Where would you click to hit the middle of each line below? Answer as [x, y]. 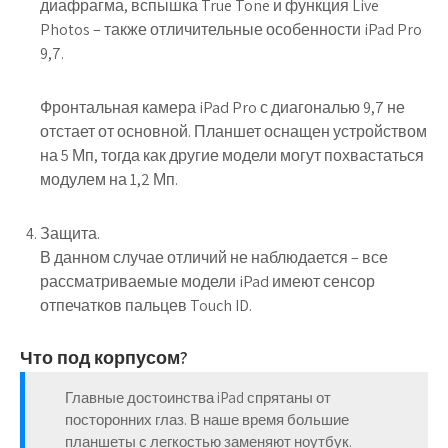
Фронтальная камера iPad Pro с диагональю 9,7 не [222, 108]
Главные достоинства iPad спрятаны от [198, 398]
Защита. [70, 234]
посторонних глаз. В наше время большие [207, 420]
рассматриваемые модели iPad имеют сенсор [207, 282]
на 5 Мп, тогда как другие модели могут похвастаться [232, 156]
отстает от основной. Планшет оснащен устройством [233, 132]
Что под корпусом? [104, 358]
